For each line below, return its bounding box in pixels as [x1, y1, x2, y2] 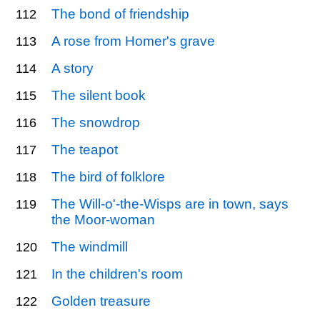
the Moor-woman [51, 211, 156, 227]
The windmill [51, 239, 129, 254]
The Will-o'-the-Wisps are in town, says [51, 196, 289, 211]
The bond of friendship [51, 6, 190, 21]
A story [51, 60, 94, 76]
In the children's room [51, 266, 184, 281]
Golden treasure [51, 293, 151, 309]
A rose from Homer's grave [51, 33, 216, 49]
